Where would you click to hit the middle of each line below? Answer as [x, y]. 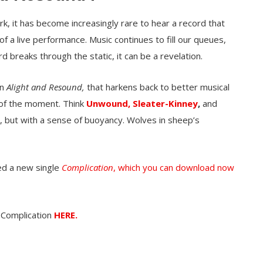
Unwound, [108, 103]
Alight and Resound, [45, 87]
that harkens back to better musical [157, 87]
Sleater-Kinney [165, 103]
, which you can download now [174, 167]
